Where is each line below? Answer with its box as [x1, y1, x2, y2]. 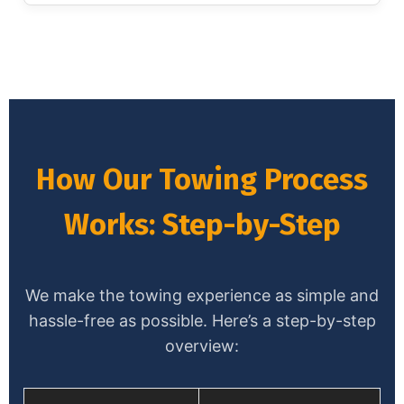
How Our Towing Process [36, 161, 368, 197]
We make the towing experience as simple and [25, 285, 379, 305]
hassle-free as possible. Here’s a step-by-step [28, 310, 376, 330]
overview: [165, 335, 239, 355]
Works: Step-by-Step [63, 206, 341, 243]
